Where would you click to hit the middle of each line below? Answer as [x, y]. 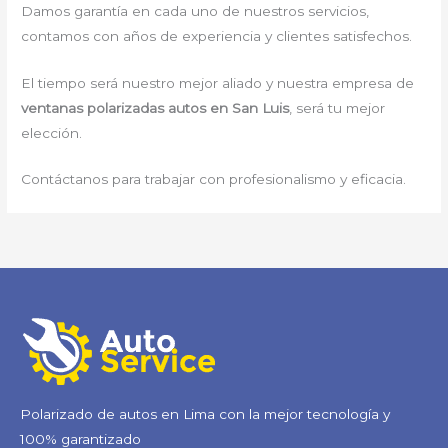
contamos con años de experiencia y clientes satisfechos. [217, 35]
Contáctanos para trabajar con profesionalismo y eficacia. [214, 179]
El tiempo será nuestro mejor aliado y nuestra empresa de [218, 82]
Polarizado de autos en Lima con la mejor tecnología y [205, 413]
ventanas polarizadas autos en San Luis [155, 107]
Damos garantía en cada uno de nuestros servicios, [195, 10]
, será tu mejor [337, 107]
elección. [52, 132]
